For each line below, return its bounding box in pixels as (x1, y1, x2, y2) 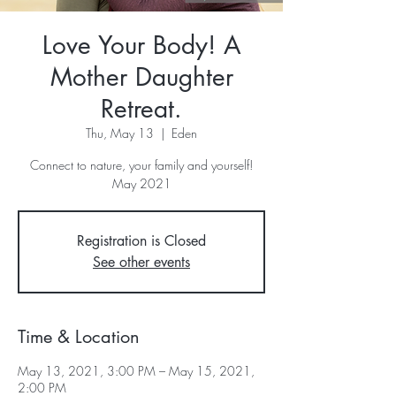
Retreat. (101, 92, 182, 125)
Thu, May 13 (86, 124, 154, 141)
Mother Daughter (49, 60, 233, 93)
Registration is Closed (77, 231, 206, 250)
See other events (93, 252, 190, 271)
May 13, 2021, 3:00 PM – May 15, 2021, (18, 362, 255, 379)
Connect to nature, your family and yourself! (30, 156, 253, 173)
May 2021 (111, 174, 171, 192)
